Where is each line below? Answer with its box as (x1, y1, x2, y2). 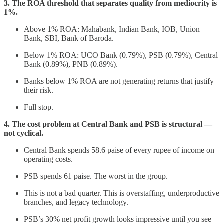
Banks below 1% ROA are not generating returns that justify (24, 77, 214, 86)
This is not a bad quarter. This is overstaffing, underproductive (24, 189, 219, 198)
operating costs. (24, 155, 73, 164)
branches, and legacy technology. (24, 198, 128, 207)
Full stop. (24, 103, 53, 112)
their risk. (24, 86, 53, 95)
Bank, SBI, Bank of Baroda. (24, 34, 114, 43)
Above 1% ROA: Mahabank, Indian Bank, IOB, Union (24, 25, 200, 34)
